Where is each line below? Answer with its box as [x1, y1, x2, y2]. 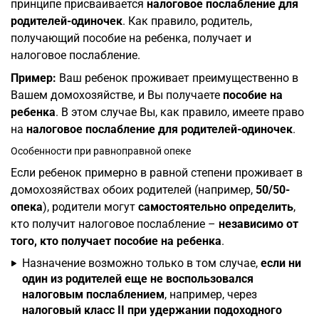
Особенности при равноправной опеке [11, 145, 191, 157]
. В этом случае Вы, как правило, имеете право [56, 105, 304, 119]
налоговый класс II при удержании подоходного [22, 303, 282, 317]
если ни [261, 256, 301, 270]
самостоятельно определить [138, 199, 293, 214]
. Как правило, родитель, [122, 14, 252, 28]
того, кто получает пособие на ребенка [11, 234, 221, 248]
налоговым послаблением [22, 287, 164, 301]
